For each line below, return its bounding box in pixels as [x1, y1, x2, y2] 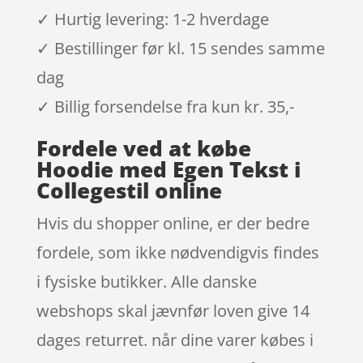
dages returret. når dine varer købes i [36, 328, 314, 351]
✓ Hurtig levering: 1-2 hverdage [36, 7, 269, 30]
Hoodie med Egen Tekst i [36, 154, 301, 184]
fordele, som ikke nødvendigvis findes [36, 241, 319, 263]
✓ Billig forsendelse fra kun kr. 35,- [36, 95, 294, 117]
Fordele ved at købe [36, 133, 251, 163]
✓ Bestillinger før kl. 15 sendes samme [36, 36, 325, 59]
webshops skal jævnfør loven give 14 [36, 299, 310, 322]
